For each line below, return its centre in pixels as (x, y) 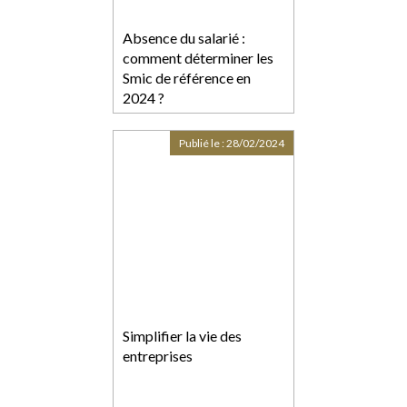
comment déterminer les (198, 58)
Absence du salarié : (184, 38)
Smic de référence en (187, 78)
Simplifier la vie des (182, 336)
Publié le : (203, 144)
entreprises (158, 356)
